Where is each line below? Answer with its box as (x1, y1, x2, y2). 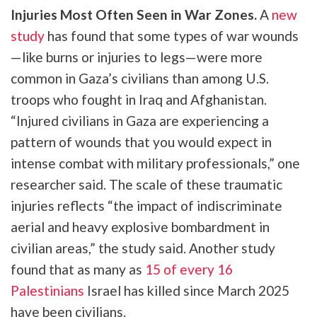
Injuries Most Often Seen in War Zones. (11, 6, 260, 23)
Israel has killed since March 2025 (84, 282, 289, 299)
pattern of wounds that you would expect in (11, 133, 272, 150)
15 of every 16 (145, 260, 233, 277)
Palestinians (11, 282, 84, 299)
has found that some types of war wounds (45, 27, 299, 44)
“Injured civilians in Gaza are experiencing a (11, 112, 269, 129)
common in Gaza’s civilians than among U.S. (11, 69, 269, 86)
